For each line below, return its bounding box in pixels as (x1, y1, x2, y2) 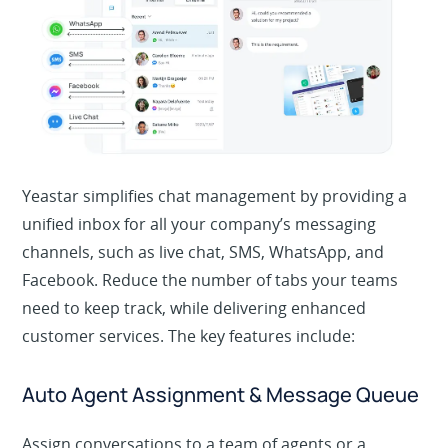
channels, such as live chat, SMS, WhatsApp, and (22, 267, 385, 290)
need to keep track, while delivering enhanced (22, 323, 367, 346)
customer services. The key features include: (22, 351, 356, 374)
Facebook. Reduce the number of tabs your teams (22, 295, 399, 318)
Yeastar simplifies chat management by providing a (22, 211, 408, 234)
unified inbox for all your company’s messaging (22, 239, 377, 262)
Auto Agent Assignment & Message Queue (22, 407, 420, 435)
